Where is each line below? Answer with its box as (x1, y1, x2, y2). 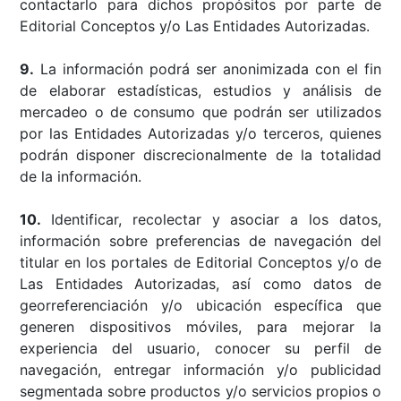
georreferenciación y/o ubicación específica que (20, 295, 381, 314)
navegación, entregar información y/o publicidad (20, 360, 381, 379)
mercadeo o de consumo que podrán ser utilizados (20, 102, 381, 121)
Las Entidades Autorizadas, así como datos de (20, 274, 381, 293)
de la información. (20, 166, 142, 185)
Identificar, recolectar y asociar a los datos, (51, 209, 381, 228)
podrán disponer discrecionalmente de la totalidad (20, 145, 381, 164)
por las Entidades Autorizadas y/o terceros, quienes (20, 124, 381, 142)
